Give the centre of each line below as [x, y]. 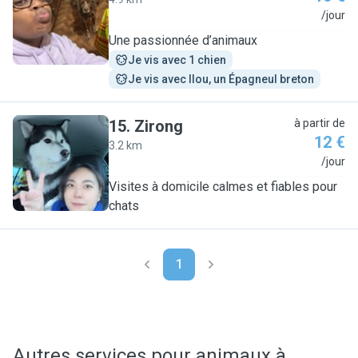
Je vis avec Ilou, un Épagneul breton [221, 79]
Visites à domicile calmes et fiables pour [223, 187]
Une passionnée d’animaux [183, 40]
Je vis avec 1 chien [177, 60]
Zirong [159, 126]
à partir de [320, 123]
